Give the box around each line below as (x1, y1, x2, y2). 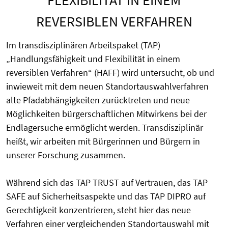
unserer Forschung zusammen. (6, 149, 125, 161)
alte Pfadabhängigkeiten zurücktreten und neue (6, 94, 190, 106)
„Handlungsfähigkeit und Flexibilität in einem (6, 52, 180, 65)
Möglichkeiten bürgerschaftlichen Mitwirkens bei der (6, 107, 207, 120)
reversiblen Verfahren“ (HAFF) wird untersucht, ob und (6, 66, 214, 78)
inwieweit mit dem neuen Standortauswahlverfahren (6, 80, 209, 92)
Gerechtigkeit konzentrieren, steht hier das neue (6, 204, 191, 216)
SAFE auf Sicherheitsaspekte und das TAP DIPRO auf (6, 190, 206, 202)
